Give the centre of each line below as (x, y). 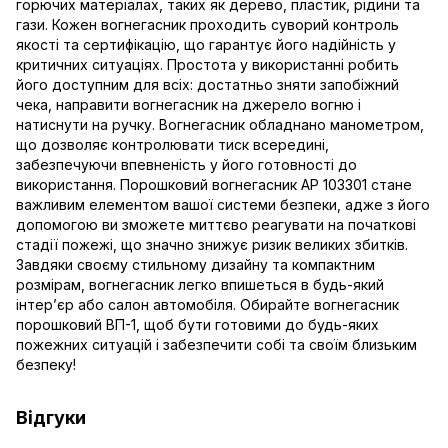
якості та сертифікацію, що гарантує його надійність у (206, 44)
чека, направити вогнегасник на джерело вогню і (188, 104)
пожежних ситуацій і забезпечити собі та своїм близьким (216, 344)
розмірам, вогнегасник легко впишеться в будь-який (200, 284)
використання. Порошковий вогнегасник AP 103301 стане (214, 184)
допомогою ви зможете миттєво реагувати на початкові (216, 224)
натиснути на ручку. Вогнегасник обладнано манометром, (220, 124)
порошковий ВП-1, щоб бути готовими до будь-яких (197, 324)
